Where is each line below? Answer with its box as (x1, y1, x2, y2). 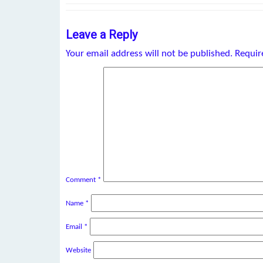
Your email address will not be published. (66, 48, 232, 59)
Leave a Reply (66, 27, 137, 42)
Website (66, 246, 91, 254)
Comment (66, 176, 97, 184)
